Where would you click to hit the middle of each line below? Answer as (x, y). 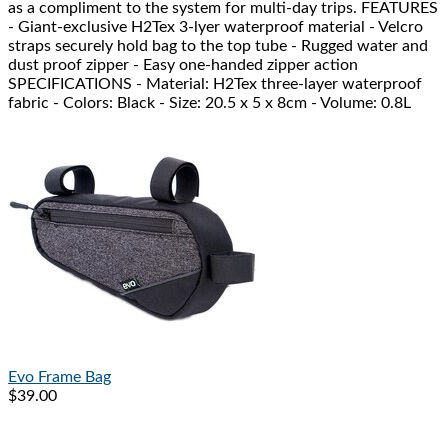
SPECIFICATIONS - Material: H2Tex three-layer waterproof (215, 84)
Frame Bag (74, 377)
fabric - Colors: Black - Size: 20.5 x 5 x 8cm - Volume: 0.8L (209, 103)
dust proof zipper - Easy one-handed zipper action (183, 65)
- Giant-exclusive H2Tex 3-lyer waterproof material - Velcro (215, 27)
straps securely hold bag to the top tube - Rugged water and (218, 46)
